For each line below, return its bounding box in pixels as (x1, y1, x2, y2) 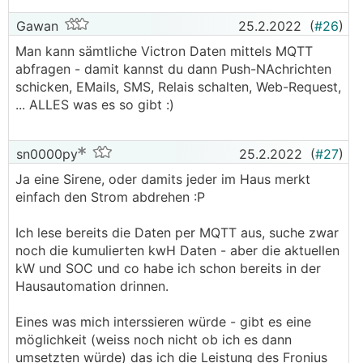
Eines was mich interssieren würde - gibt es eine (15, 314, 311, 330)
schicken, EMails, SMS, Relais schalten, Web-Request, (15, 79, 341, 95)
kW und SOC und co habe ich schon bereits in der (15, 260, 321, 276)
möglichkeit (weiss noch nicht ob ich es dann (15, 331, 292, 348)
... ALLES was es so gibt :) (15, 96, 174, 113)
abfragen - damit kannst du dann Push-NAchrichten (15, 61, 331, 77)
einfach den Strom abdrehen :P (15, 189, 205, 205)
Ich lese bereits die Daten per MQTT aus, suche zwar (15, 224, 339, 241)
